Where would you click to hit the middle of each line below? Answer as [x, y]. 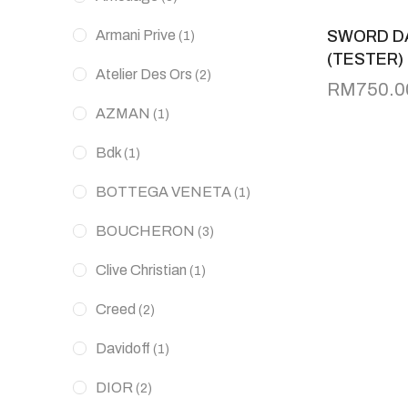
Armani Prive [136, 35]
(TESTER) [366, 59]
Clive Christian [141, 270]
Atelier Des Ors [144, 74]
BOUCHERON [145, 231]
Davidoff [123, 348]
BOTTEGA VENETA [163, 192]
